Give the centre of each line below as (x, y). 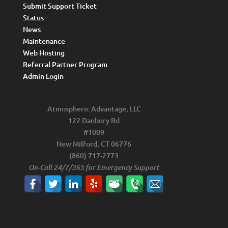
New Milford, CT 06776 (94, 144)
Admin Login (43, 76)
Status (33, 18)
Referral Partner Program (65, 65)
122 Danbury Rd (94, 121)
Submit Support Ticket (60, 6)
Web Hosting (44, 53)
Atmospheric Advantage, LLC (94, 109)
